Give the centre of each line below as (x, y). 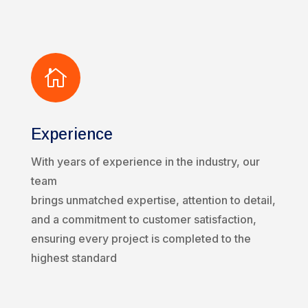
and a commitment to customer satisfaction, (143, 220)
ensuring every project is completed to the (141, 239)
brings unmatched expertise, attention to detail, (153, 200)
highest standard (74, 258)
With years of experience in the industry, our (145, 162)
